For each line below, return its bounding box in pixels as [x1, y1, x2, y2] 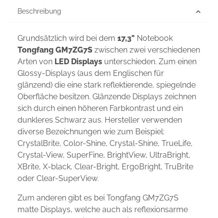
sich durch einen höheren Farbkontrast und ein [18, 104, 183, 113]
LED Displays [54, 57, 102, 67]
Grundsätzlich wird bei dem [18, 34, 117, 43]
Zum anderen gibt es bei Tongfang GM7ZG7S [18, 193, 179, 203]
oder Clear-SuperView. [18, 174, 99, 183]
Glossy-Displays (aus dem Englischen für [18, 69, 164, 78]
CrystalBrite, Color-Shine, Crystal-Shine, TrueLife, [18, 139, 193, 148]
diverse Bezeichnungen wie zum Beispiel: [18, 127, 164, 137]
